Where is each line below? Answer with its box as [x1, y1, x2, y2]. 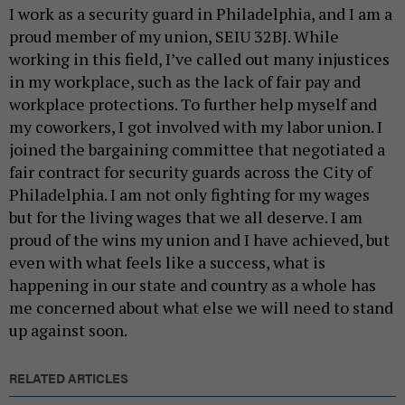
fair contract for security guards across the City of [9, 161, 372, 184]
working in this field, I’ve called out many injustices [9, 48, 390, 71]
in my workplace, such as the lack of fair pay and [9, 71, 361, 93]
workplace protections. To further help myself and [9, 93, 377, 116]
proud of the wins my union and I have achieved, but [9, 229, 390, 251]
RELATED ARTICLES [9, 369, 128, 388]
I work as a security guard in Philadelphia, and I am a [9, 3, 392, 25]
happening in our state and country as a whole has [9, 274, 376, 297]
